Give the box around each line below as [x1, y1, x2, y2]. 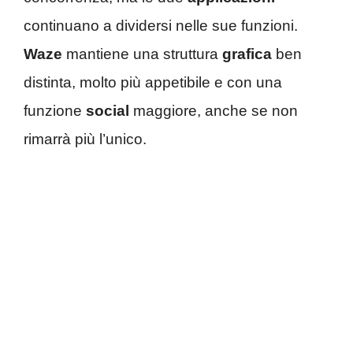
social [86, 102, 129, 120]
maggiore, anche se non [129, 102, 298, 120]
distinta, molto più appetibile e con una [24, 74, 282, 91]
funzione [24, 102, 86, 120]
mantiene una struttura [62, 46, 222, 63]
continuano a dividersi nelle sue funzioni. [24, 17, 298, 35]
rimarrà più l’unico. [24, 131, 147, 148]
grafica [222, 46, 272, 63]
